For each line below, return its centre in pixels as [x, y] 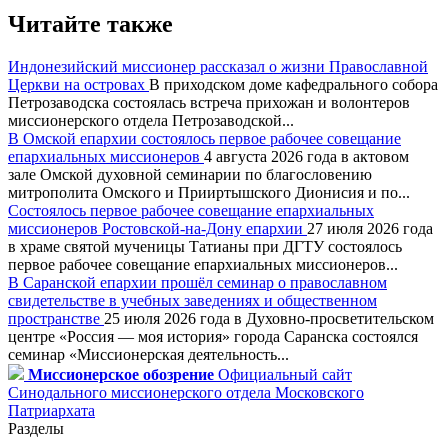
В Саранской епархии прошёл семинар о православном [197, 282]
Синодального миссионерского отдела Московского [186, 392]
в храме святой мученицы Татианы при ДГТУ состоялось [205, 246]
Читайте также [90, 23]
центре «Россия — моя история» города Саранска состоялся [213, 336]
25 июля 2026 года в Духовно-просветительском [269, 318]
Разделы [36, 428]
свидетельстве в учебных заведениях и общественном [192, 300]
